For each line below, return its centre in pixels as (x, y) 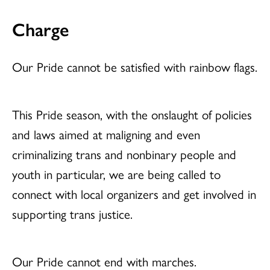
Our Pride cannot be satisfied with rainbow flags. (135, 67)
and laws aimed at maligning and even (106, 134)
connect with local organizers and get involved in (134, 194)
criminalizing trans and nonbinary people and (124, 154)
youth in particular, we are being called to (116, 174)
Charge (41, 29)
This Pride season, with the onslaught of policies (132, 114)
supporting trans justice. (72, 214)
